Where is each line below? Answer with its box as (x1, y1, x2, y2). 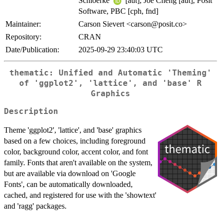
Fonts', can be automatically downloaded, (4, 180, 133, 189)
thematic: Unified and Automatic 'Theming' (9, 68, 212, 77)
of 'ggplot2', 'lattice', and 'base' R (19, 78, 202, 88)
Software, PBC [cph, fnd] (78, 6, 158, 15)
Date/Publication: (5, 45, 59, 54)
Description (4, 107, 58, 116)
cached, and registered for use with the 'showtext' (4, 191, 156, 200)
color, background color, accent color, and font (4, 147, 148, 156)
